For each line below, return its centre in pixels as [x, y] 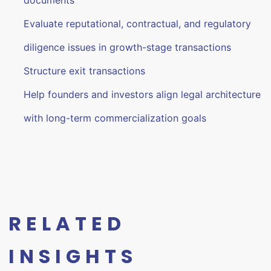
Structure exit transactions [85, 71]
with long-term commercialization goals [115, 118]
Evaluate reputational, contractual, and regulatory [138, 24]
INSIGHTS [73, 256]
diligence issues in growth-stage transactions [128, 47]
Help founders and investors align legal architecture [142, 94]
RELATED [67, 224]
